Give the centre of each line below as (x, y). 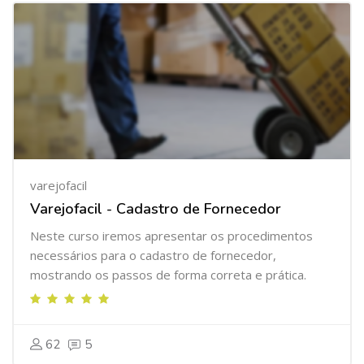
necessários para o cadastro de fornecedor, (153, 255)
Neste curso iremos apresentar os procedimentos (171, 236)
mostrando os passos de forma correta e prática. (168, 275)
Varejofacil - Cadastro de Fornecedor (156, 209)
